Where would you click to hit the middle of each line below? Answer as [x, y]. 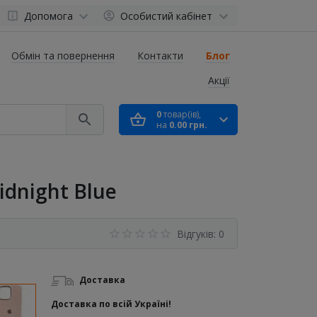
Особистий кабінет [166, 16]
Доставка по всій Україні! [111, 304]
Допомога [48, 16]
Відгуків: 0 [201, 234]
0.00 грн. [188, 125]
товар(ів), [181, 114]
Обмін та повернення [63, 56]
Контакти [160, 56]
